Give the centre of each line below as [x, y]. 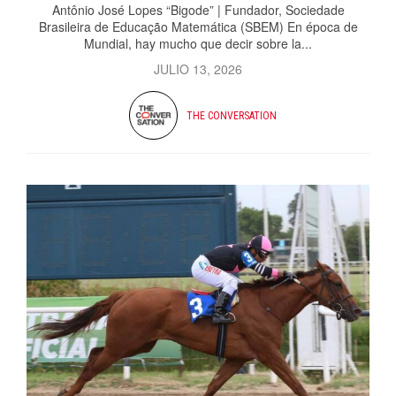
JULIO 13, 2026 [198, 69]
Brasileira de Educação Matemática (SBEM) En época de [198, 27]
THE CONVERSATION [231, 115]
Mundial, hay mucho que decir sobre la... [198, 44]
